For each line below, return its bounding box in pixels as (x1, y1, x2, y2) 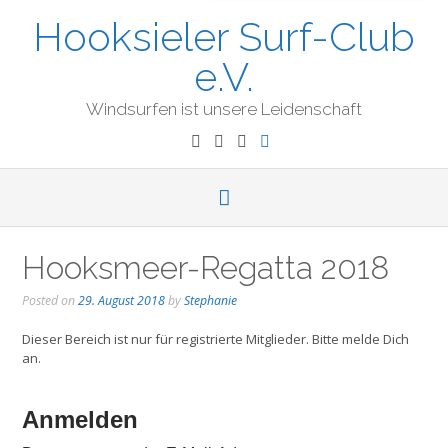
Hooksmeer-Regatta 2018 (22, 249, 389, 286)
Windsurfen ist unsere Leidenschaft (86, 99, 362, 119)
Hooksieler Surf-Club (33, 13, 415, 60)
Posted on (22, 292, 78, 309)
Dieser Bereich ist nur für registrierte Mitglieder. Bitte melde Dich (22, 329, 409, 348)
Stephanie (184, 292, 237, 309)
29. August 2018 (78, 292, 165, 309)
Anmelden (22, 405, 138, 433)
